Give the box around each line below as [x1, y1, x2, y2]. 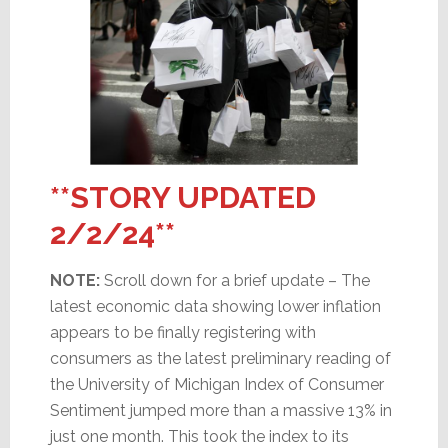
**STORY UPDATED [49, 180, 316, 216]
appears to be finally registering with [49, 323, 316, 343]
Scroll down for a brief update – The [99, 271, 370, 291]
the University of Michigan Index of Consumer [49, 375, 384, 395]
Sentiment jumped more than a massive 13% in [49, 401, 392, 421]
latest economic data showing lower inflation [49, 297, 381, 317]
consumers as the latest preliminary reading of [49, 349, 391, 369]
